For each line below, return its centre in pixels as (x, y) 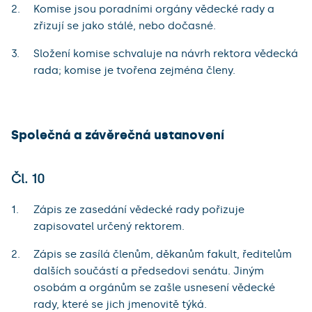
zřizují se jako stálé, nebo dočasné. (125, 26)
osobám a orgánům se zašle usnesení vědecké (154, 288)
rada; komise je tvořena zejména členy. (134, 71)
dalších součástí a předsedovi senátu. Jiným (149, 271)
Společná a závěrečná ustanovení (118, 135)
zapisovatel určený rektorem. (109, 227)
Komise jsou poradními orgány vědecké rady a (154, 9)
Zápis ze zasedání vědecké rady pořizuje (139, 210)
